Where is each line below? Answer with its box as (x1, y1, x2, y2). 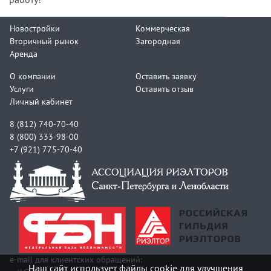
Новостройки (10, 22, 60, 34)
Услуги (10, 83, 34, 95)
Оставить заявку (135, 70, 197, 82)
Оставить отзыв (135, 83, 194, 95)
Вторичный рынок (10, 35, 79, 47)
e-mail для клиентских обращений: (10, 253, 142, 266)
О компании (10, 70, 56, 82)
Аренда (10, 48, 38, 60)
